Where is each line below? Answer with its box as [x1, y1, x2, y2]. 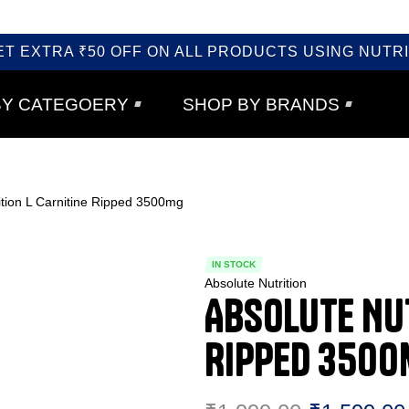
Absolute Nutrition [204, 276, 307, 291]
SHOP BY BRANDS [182, 94, 340, 114]
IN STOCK [212, 259, 256, 270]
